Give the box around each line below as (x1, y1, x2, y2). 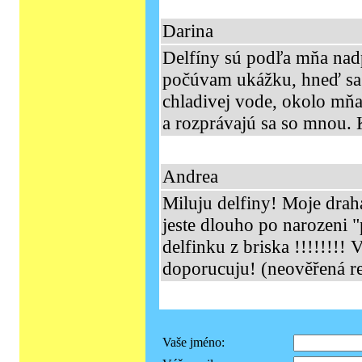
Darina (162, 20, 213, 41)
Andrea (162, 166, 218, 187)
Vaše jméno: (162, 335, 225, 349)
